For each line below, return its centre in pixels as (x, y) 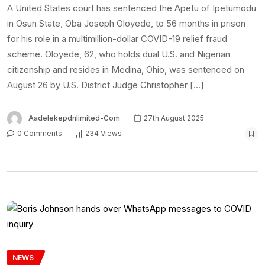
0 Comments (39, 133)
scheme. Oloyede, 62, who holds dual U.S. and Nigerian (119, 54)
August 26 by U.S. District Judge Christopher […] (106, 85)
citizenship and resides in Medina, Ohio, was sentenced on (126, 69)
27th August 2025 (173, 118)
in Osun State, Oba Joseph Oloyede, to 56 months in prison (126, 23)
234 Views (104, 134)
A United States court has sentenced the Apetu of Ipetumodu (132, 8)
